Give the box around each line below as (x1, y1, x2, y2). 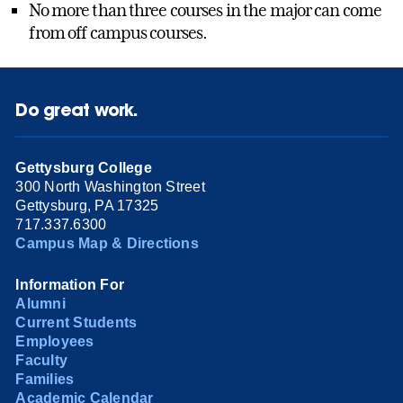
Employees (15, 333, 94, 349)
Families (15, 371, 75, 387)
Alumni (15, 295, 66, 311)
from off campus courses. (29, 22, 208, 43)
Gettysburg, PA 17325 (15, 197, 159, 213)
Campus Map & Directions (15, 235, 199, 251)
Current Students (15, 314, 138, 330)
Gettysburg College (15, 159, 152, 175)
